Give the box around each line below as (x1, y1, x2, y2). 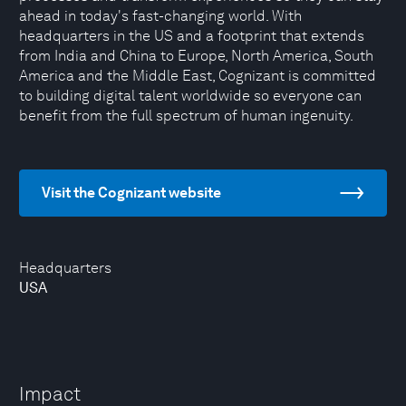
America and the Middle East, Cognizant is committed (19, 67, 376, 84)
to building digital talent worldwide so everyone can (19, 87, 362, 104)
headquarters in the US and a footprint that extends (19, 27, 364, 44)
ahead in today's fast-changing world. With (19, 7, 302, 24)
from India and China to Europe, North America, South (19, 47, 373, 64)
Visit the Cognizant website (42, 184, 221, 201)
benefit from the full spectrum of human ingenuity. (19, 107, 353, 124)
